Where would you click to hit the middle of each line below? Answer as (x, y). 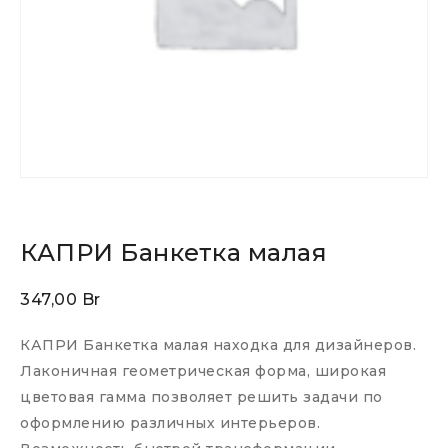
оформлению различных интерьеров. (170, 423)
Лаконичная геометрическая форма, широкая (203, 371)
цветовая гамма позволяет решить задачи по (201, 397)
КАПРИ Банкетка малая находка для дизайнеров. (218, 345)
